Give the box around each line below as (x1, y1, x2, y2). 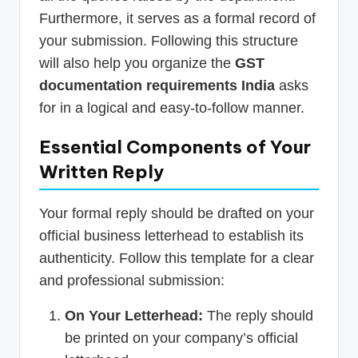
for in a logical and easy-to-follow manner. (39, 100, 304, 117)
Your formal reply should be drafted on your (39, 205, 314, 222)
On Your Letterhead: (65, 308, 203, 324)
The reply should (203, 308, 313, 324)
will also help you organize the (39, 55, 235, 72)
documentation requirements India (39, 78, 275, 94)
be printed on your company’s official (65, 330, 298, 347)
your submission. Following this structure (39, 33, 298, 50)
